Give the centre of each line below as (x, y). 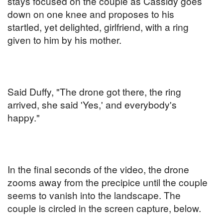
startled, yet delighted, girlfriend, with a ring (98, 27)
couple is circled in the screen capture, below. (104, 208)
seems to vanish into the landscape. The (94, 195)
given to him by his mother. (64, 40)
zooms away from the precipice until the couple (108, 182)
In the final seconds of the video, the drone (98, 169)
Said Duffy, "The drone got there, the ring (94, 92)
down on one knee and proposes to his (91, 14)
